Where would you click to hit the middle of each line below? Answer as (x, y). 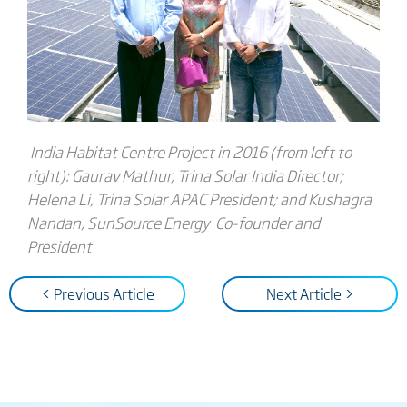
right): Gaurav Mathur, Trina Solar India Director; (185, 175)
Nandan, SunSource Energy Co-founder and (173, 223)
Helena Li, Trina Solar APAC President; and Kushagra (199, 199)
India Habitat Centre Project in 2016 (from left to (190, 152)
